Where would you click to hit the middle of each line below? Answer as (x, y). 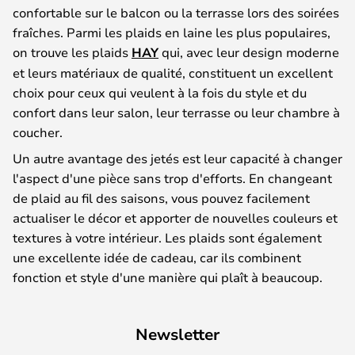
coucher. (38, 132)
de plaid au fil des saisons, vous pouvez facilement (161, 197)
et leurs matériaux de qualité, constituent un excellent (173, 72)
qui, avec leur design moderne (249, 52)
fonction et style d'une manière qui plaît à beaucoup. (168, 277)
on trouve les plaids (72, 52)
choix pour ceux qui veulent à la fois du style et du (160, 92)
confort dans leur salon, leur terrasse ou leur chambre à (176, 112)
